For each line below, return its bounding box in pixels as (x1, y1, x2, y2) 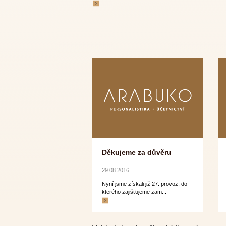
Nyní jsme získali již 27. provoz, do (102, 181, 187, 187)
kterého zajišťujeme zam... (102, 189, 166, 195)
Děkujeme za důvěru (102, 148, 172, 156)
